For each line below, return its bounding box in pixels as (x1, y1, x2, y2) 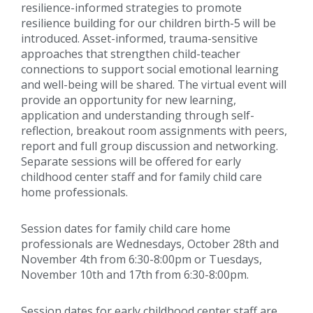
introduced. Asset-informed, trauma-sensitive (21, 30, 258, 46)
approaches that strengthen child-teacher (21, 45, 240, 61)
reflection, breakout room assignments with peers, (21, 122, 287, 138)
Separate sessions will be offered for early (21, 153, 241, 169)
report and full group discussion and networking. (21, 138, 278, 154)
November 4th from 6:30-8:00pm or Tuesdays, (21, 251, 262, 267)
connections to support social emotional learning (21, 61, 279, 77)
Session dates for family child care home (21, 220, 231, 236)
